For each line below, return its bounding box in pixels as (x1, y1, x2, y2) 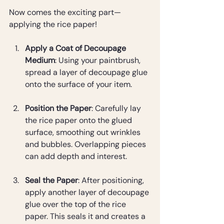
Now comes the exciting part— (9, 7, 121, 18)
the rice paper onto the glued (25, 115, 134, 126)
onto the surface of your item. (25, 79, 132, 90)
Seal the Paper (25, 175, 78, 186)
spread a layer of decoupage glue (25, 67, 149, 78)
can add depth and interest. (25, 151, 127, 162)
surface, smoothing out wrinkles (25, 127, 142, 138)
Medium (25, 55, 55, 66)
